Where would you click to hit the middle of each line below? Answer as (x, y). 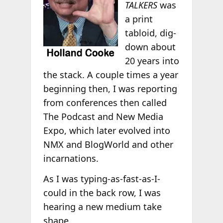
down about (151, 47)
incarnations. (71, 158)
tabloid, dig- (151, 33)
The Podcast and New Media (103, 116)
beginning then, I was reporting (110, 88)
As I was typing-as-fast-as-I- (102, 179)
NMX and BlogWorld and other (108, 144)
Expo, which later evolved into (107, 130)
